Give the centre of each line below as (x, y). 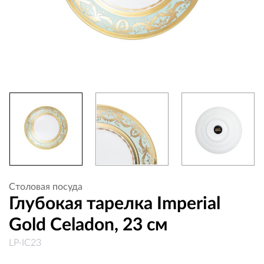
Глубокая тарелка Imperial (115, 204)
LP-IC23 (25, 243)
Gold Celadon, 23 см (88, 225)
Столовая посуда (46, 187)
